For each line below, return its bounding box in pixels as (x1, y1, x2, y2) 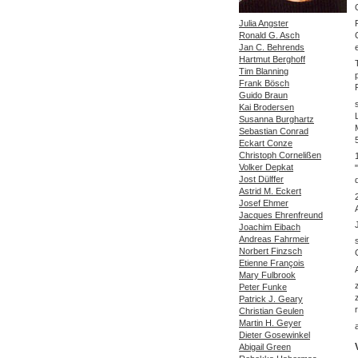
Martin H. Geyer (239, 317, 301, 328)
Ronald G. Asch (239, 30, 300, 40)
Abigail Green (239, 341, 291, 352)
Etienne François (239, 257, 304, 268)
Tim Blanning (239, 66, 288, 76)
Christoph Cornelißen (239, 149, 321, 160)
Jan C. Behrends (239, 42, 304, 52)
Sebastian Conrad (239, 125, 308, 136)
